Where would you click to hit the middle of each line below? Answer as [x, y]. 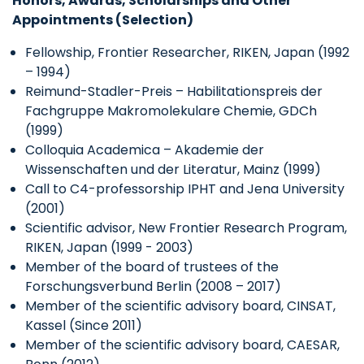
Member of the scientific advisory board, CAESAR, [182, 344]
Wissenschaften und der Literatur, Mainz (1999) [173, 169]
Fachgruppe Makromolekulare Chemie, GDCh [171, 110]
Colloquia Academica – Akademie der [145, 149]
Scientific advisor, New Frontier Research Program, [186, 227]
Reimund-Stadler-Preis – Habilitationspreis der [174, 91]
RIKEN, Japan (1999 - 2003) [109, 247]
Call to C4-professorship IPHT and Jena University [185, 188]
